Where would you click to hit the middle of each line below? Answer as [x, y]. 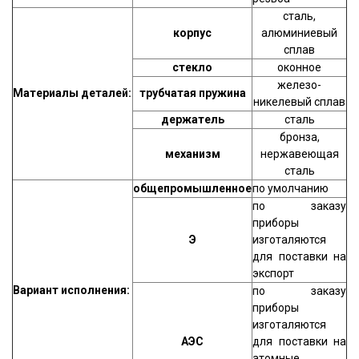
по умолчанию [290, 188]
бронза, [299, 137]
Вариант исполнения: [71, 290]
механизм [192, 154]
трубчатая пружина [192, 93]
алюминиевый [299, 33]
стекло [192, 67]
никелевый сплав [299, 102]
